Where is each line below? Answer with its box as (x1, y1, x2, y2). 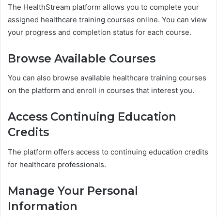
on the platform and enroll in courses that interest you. (8, 86, 194, 95)
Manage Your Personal (8, 184, 138, 198)
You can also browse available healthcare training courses (8, 73, 206, 83)
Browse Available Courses (8, 51, 155, 65)
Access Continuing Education (8, 110, 176, 124)
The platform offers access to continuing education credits (8, 147, 208, 156)
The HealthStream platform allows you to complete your (8, 2, 199, 12)
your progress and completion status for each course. (8, 27, 191, 37)
